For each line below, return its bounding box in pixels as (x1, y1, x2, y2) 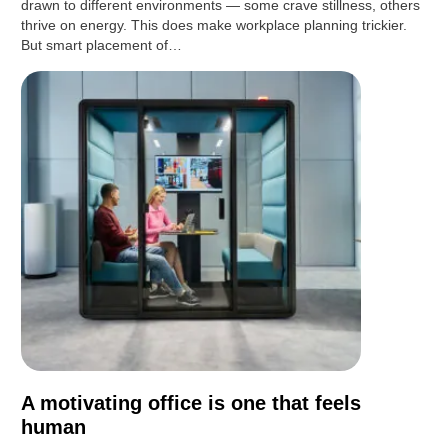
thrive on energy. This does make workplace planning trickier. (21, 17, 408, 34)
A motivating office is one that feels (21, 392, 362, 415)
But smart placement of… (21, 37, 183, 54)
